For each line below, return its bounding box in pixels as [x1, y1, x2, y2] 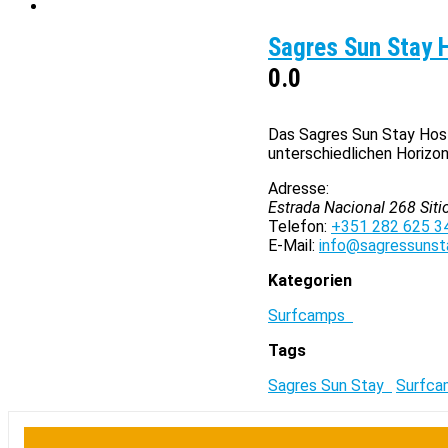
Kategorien [268, 271, 352, 290]
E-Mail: [268, 236, 315, 255]
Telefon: [268, 217, 327, 236]
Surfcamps [268, 306, 353, 325]
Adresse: [268, 179, 329, 198]
